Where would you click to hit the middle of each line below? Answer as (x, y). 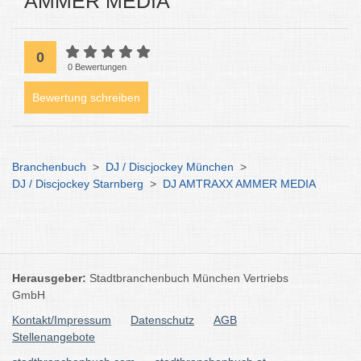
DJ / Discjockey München (170, 167)
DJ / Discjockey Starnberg (78, 184)
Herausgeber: (51, 278)
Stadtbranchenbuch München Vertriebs (189, 278)
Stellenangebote (54, 337)
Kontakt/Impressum (62, 320)
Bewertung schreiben (86, 98)
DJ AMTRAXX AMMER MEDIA (239, 184)
